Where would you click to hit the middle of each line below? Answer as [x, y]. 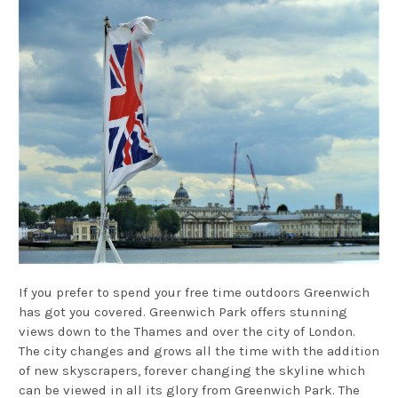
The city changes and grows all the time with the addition [199, 350]
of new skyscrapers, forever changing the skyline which [192, 370]
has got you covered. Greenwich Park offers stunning [183, 311]
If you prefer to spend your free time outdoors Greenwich [194, 292]
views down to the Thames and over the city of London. [187, 331]
